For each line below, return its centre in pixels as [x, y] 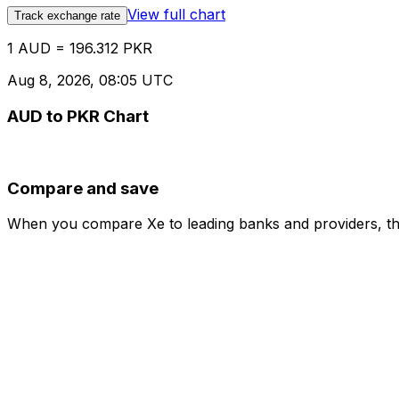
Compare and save [83, 188]
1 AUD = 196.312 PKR [80, 49]
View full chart [176, 15]
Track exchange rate [67, 16]
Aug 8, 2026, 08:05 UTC [90, 81]
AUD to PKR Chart [78, 117]
